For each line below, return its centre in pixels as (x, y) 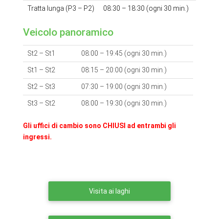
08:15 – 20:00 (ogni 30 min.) (124, 70)
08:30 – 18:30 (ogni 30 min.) (146, 8)
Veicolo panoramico (68, 32)
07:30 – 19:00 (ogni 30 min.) (124, 86)
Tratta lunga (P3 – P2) (61, 8)
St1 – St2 (41, 70)
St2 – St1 (41, 53)
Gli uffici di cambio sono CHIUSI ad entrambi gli (99, 126)
